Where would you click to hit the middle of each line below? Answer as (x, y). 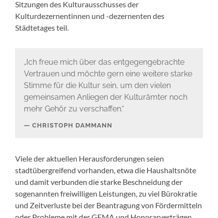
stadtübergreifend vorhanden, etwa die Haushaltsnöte (106, 170)
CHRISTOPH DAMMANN (72, 125)
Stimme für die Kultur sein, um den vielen (97, 86)
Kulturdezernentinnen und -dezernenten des (90, 16)
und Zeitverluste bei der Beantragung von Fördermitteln (109, 205)
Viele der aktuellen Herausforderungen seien (90, 158)
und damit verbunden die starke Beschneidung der (99, 182)
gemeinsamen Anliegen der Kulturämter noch (105, 97)
